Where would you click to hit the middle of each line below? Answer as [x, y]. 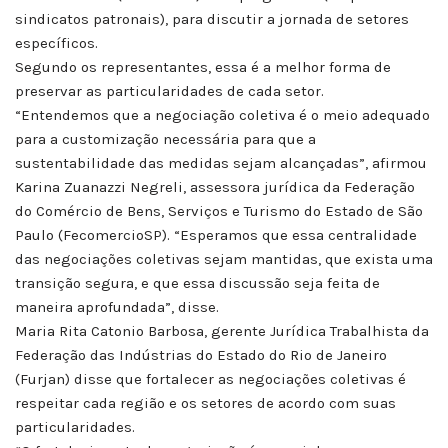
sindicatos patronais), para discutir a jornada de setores [212, 18]
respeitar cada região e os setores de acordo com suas [205, 402]
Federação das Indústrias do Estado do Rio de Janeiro [201, 354]
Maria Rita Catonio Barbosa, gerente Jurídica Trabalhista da [222, 330]
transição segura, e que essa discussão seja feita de [197, 282]
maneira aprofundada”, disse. [117, 306]
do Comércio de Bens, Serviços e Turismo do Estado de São [219, 210]
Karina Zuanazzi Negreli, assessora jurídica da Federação [215, 186]
